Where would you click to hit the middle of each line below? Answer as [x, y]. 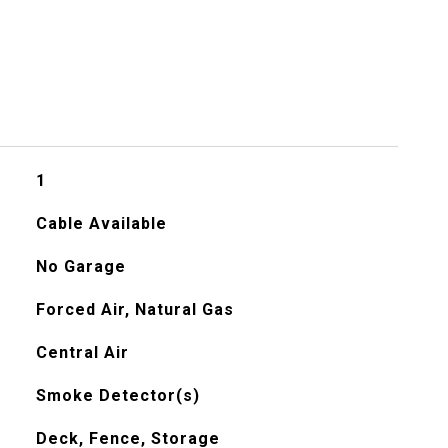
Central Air [82, 352]
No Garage [80, 266]
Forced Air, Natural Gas [134, 309]
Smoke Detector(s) [117, 395]
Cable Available [101, 223]
